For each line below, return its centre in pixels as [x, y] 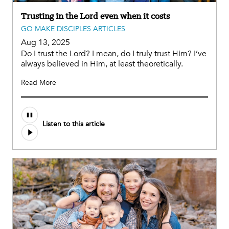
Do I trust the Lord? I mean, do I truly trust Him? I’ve [114, 54]
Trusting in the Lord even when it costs [95, 16]
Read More [39, 83]
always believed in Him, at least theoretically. [102, 64]
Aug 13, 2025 [45, 43]
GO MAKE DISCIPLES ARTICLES [73, 29]
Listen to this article [74, 124]
